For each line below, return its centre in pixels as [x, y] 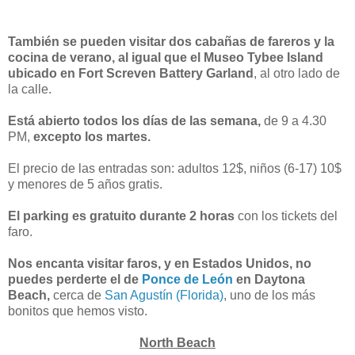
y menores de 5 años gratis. [85, 184]
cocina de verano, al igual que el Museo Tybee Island [166, 57]
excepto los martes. [92, 136]
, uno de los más [269, 295]
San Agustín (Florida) [164, 295]
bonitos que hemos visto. [78, 311]
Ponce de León [187, 279]
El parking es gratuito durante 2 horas [121, 216]
